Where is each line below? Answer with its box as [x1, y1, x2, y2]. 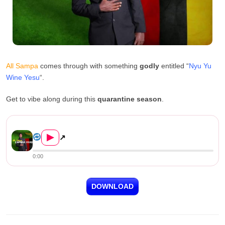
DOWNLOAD [91, 182, 134, 190]
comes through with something [38, 61, 140, 70]
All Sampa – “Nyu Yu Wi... [33, 121, 114, 129]
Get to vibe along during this [6, 94, 97, 103]
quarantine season [97, 94, 162, 103]
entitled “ [159, 61, 189, 70]
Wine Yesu [6, 73, 40, 81]
